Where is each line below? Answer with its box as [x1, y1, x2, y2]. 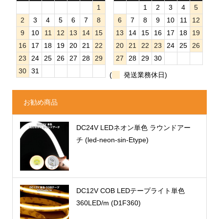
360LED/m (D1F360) [76, 199, 141, 207]
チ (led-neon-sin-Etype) [76, 136, 149, 144]
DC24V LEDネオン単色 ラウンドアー [76, 124, 191, 132]
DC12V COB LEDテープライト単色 [76, 187, 185, 195]
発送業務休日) [119, 71, 167, 79]
